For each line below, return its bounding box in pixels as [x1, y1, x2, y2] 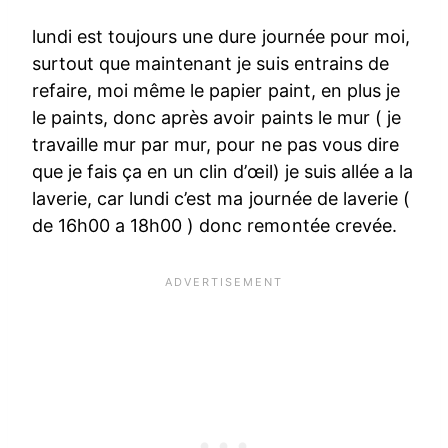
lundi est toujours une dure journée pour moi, [32, 25, 410, 47]
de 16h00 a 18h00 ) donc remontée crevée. [32, 214, 397, 236]
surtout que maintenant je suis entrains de [32, 52, 389, 74]
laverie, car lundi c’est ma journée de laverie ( [32, 187, 410, 209]
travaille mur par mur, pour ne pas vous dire [32, 133, 399, 155]
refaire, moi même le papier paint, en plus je [32, 79, 400, 101]
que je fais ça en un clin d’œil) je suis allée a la [32, 160, 413, 182]
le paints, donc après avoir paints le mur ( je [32, 106, 401, 128]
